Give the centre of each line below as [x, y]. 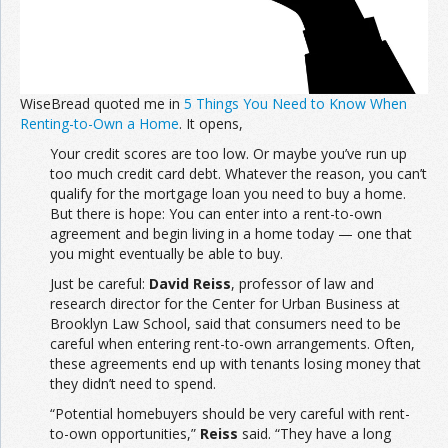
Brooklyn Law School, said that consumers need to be [225, 323]
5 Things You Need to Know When [295, 103]
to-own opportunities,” [125, 433]
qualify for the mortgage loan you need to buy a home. [228, 193]
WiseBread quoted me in [102, 103]
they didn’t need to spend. [133, 383]
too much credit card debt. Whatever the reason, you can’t [238, 173]
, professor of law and [302, 283]
